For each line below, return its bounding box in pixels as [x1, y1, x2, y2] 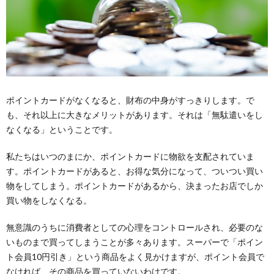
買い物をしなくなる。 [6, 194, 92, 206]
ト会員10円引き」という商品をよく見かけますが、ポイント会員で [6, 251, 264, 262]
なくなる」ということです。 [6, 124, 117, 135]
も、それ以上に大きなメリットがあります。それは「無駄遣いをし [6, 109, 263, 120]
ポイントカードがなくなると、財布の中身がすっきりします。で [6, 94, 254, 105]
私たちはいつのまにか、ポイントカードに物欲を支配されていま [6, 150, 254, 161]
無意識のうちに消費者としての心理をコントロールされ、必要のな [6, 221, 263, 232]
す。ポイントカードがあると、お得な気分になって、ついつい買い [6, 165, 263, 176]
